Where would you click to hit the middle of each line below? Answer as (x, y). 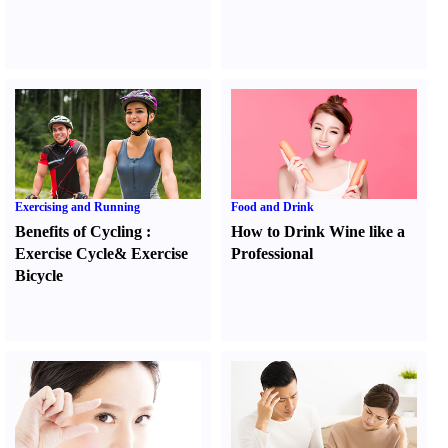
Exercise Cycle (64, 253)
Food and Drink (273, 207)
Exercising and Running (77, 207)
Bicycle (39, 275)
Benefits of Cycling (78, 231)
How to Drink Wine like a (318, 231)
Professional (272, 253)
